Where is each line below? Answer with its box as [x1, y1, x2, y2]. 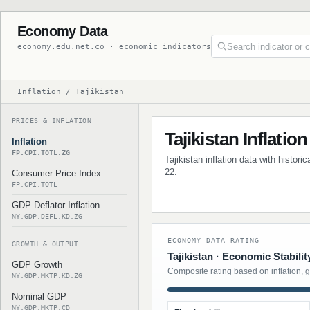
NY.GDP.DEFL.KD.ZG [12, 212, 82, 220]
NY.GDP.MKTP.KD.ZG [12, 272, 82, 280]
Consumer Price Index [12, 168, 101, 179]
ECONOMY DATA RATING [167, 237, 259, 244]
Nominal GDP [12, 291, 66, 302]
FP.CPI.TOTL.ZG [12, 149, 70, 156]
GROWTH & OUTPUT [12, 240, 78, 248]
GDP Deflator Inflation [12, 200, 100, 210]
